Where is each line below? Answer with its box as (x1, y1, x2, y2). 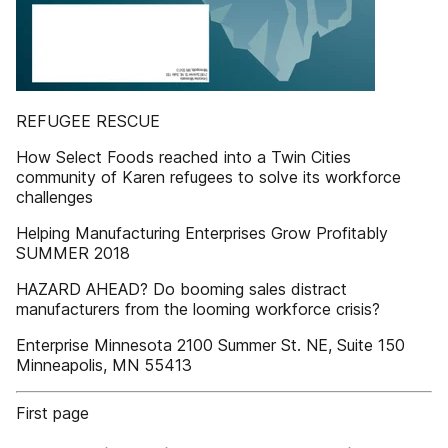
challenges (16, 187, 93, 207)
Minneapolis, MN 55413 (16, 355, 192, 375)
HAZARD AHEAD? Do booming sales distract (16, 279, 347, 299)
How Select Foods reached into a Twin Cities (16, 147, 351, 167)
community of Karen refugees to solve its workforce (16, 167, 401, 187)
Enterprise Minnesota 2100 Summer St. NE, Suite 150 (16, 335, 405, 355)
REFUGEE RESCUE (16, 111, 160, 131)
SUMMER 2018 (16, 243, 130, 263)
